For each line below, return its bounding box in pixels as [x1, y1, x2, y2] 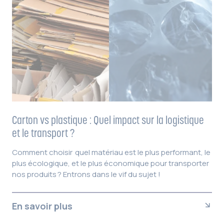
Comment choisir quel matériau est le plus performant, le [12, 146, 210, 157]
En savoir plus [12, 199, 72, 212]
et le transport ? [12, 126, 75, 139]
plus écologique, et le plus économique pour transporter [12, 157, 209, 168]
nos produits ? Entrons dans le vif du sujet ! [12, 168, 160, 179]
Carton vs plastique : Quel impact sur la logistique [12, 113, 204, 126]
